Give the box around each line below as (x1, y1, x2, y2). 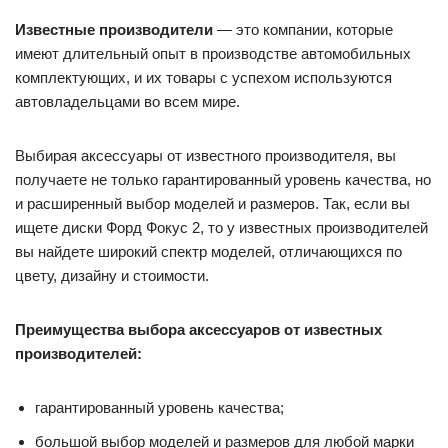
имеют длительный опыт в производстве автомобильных (15, 44, 411, 62)
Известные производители (15, 20, 213, 38)
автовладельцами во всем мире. (15, 92, 240, 110)
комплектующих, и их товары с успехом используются (15, 68, 392, 86)
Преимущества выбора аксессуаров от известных (15, 320, 382, 338)
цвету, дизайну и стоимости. (15, 266, 209, 284)
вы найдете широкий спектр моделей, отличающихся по (15, 242, 402, 260)
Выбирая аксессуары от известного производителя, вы (15, 146, 396, 164)
